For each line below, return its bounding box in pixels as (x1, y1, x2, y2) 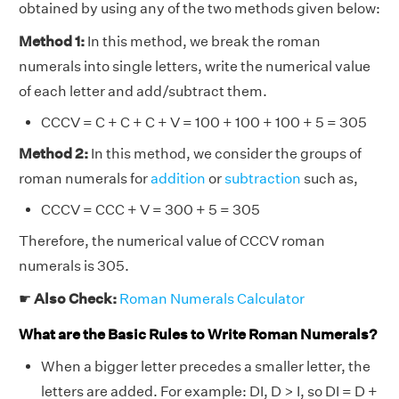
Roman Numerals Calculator (119, 290, 305, 308)
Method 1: (19, 33, 85, 51)
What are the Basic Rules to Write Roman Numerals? (19, 325, 377, 343)
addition (151, 170, 206, 188)
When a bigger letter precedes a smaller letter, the (41, 357, 370, 375)
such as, (301, 170, 358, 188)
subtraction (224, 170, 301, 188)
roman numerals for (19, 170, 151, 188)
